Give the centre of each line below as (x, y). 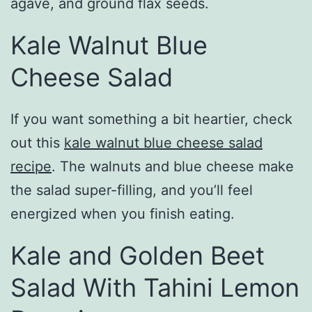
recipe (31, 167)
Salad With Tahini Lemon (155, 288)
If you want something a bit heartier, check (151, 119)
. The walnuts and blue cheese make (173, 167)
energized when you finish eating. (123, 214)
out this (37, 143)
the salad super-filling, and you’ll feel (132, 190)
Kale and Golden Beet (138, 256)
